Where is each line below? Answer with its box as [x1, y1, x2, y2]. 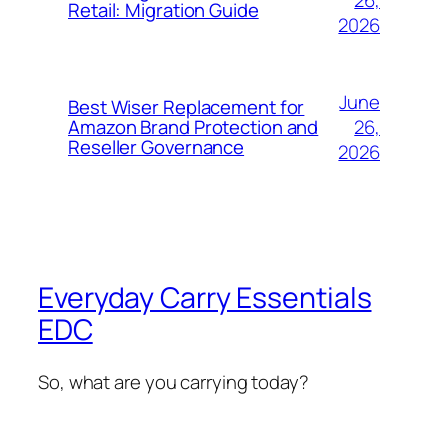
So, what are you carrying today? [38, 368, 309, 395]
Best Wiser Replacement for [68, 94, 305, 121]
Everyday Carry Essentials [38, 277, 372, 317]
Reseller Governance [68, 134, 245, 161]
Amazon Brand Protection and [68, 114, 319, 141]
